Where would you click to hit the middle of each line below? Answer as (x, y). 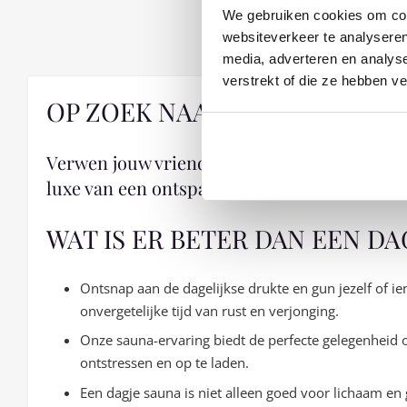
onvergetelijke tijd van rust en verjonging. (210, 310)
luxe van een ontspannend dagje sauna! (205, 187)
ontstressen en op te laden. (165, 363)
